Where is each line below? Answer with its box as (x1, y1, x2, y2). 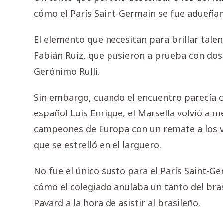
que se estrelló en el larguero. (34, 139, 161, 151)
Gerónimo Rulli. (34, 65, 100, 78)
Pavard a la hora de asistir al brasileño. (34, 197, 200, 209)
